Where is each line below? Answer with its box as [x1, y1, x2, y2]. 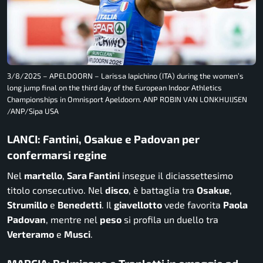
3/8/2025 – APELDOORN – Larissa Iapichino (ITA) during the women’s [7, 70, 244, 80]
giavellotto [114, 199, 162, 211]
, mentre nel [46, 214, 100, 225]
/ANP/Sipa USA [7, 106, 59, 116]
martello [24, 170, 62, 181]
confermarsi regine [7, 147, 107, 161]
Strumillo [7, 199, 48, 211]
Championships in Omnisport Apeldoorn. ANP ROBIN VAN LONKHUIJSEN [7, 94, 247, 104]
